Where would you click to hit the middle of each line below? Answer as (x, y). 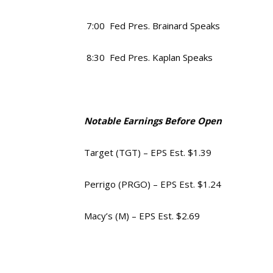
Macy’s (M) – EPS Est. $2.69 (142, 216)
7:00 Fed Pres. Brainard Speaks (152, 26)
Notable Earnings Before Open (153, 121)
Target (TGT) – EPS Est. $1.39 (148, 152)
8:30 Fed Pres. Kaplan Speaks (148, 57)
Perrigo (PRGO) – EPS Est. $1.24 (153, 184)
